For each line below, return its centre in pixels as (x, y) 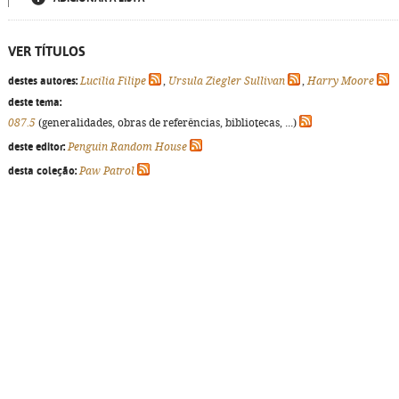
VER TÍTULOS (47, 51)
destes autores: (43, 81)
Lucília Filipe (113, 81)
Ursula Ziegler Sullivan (227, 81)
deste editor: (37, 147)
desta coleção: (42, 171)
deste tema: (35, 102)
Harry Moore (341, 81)
